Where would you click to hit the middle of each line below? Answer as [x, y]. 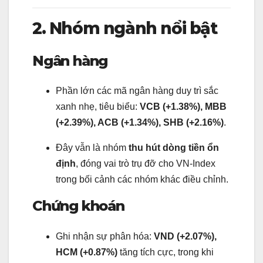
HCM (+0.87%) [87, 252]
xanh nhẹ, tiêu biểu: [98, 107]
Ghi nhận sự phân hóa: [105, 236]
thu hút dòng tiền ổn [174, 148]
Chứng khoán [78, 206]
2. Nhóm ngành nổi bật [125, 28]
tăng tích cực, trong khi [166, 252]
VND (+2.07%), [185, 236]
